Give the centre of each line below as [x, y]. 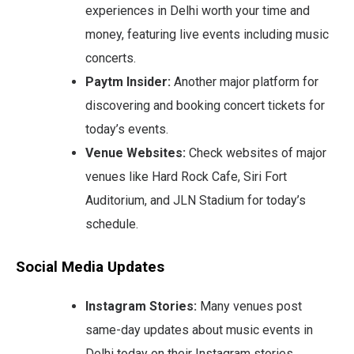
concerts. [111, 58]
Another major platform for [245, 81]
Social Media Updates [90, 267]
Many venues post [249, 306]
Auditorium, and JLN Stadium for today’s [196, 200]
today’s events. [127, 129]
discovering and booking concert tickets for [205, 105]
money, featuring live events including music [207, 34]
